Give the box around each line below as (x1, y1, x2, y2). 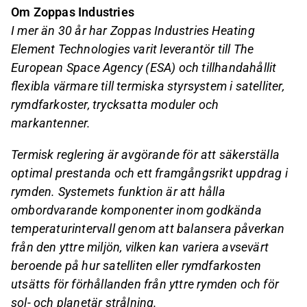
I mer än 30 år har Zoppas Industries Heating (11, 23, 255, 38)
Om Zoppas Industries (11, 5, 134, 20)
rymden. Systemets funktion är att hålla (11, 184, 225, 199)
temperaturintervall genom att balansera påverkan (11, 221, 285, 236)
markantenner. (11, 116, 91, 131)
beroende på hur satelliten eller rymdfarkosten (11, 258, 262, 273)
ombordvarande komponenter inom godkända (11, 202, 262, 217)
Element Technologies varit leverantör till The (11, 42, 254, 57)
